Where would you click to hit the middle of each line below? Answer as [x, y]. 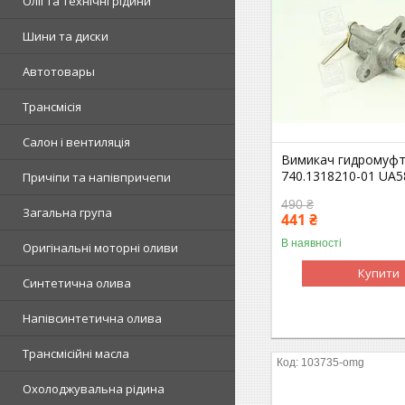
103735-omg [333, 362]
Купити [379, 273]
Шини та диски [66, 36]
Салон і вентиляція [76, 142]
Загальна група [67, 212]
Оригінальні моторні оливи [100, 248]
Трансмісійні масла [76, 353]
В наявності [312, 243]
